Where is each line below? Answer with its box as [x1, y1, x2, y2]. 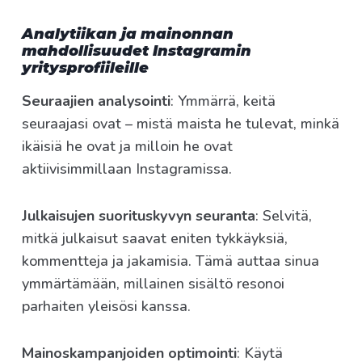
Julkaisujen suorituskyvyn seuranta [22, 206, 255, 226]
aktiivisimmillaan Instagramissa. [22, 159, 232, 179]
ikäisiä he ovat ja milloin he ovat [22, 137, 233, 157]
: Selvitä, [255, 206, 312, 226]
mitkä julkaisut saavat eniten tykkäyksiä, [22, 229, 288, 249]
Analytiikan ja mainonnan [22, 25, 234, 44]
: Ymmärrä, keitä [170, 91, 276, 112]
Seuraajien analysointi [22, 91, 170, 112]
